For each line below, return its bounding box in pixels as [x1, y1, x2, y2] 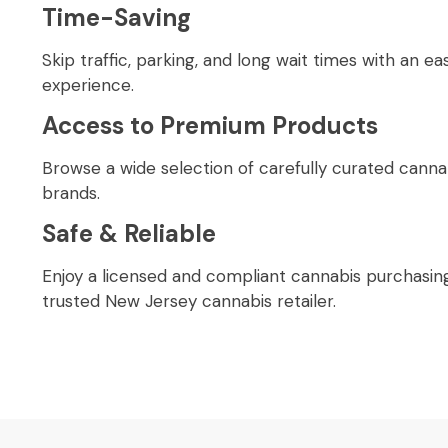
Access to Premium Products [42, 109, 378, 141]
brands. [42, 181, 100, 204]
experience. [42, 73, 134, 96]
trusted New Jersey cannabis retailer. [42, 290, 336, 313]
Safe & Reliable [42, 218, 216, 250]
